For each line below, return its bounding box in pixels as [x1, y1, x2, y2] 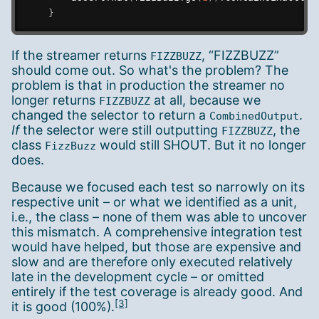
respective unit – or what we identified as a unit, [11, 194, 297, 210]
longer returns [11, 92, 99, 108]
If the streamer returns [11, 47, 150, 63]
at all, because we [150, 92, 261, 108]
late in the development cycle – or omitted [11, 269, 264, 285]
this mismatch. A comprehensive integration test [11, 224, 303, 240]
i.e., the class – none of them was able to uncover [11, 209, 307, 225]
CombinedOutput [209, 109, 299, 122]
